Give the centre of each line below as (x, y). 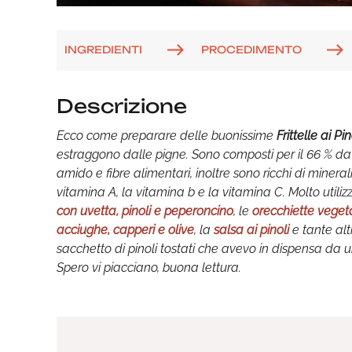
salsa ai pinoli (251, 230)
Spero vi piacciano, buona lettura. (149, 268)
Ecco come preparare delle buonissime (167, 136)
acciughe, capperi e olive (125, 230)
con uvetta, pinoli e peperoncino (145, 211)
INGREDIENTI (103, 49)
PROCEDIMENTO (251, 49)
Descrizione (122, 106)
